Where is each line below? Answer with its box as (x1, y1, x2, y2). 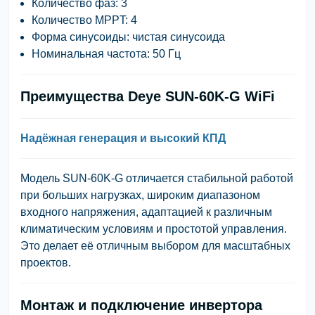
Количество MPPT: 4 (32, 13, 137, 26)
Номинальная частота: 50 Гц (32, 47, 181, 60)
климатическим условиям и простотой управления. (20, 222, 287, 235)
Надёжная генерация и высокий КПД (20, 131, 226, 144)
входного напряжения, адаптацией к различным (20, 205, 272, 218)
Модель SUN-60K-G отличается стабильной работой (20, 172, 293, 184)
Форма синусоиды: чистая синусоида (32, 30, 225, 43)
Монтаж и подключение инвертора (20, 297, 262, 313)
